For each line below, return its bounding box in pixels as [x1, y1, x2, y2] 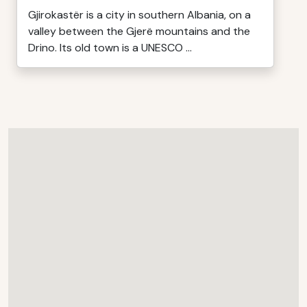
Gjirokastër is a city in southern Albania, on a [28, 8, 251, 22]
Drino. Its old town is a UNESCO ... [28, 40, 192, 55]
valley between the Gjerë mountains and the [28, 24, 250, 38]
